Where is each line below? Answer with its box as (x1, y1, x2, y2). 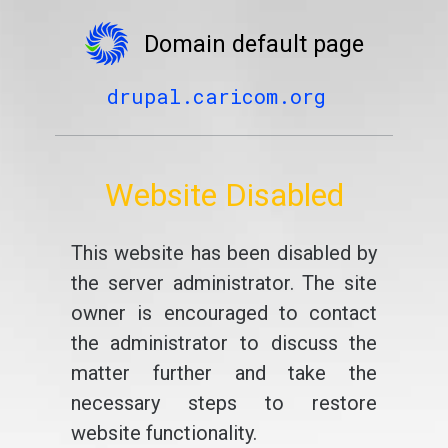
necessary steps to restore (70, 391, 378, 415)
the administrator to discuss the (70, 331, 378, 355)
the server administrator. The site (70, 271, 378, 295)
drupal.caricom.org (106, 83, 326, 109)
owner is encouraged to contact (70, 301, 378, 325)
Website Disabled (104, 176, 344, 214)
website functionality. (70, 421, 257, 445)
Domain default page (143, 30, 364, 58)
